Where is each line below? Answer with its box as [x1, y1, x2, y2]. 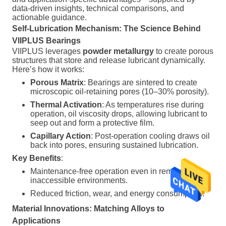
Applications [12, 216, 61, 225]
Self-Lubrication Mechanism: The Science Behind [12, 24, 201, 33]
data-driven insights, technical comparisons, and [12, 4, 184, 13]
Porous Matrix [30, 78, 84, 87]
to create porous [154, 47, 213, 55]
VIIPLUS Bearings [12, 36, 81, 45]
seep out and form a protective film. [30, 119, 154, 127]
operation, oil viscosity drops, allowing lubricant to [30, 109, 207, 118]
